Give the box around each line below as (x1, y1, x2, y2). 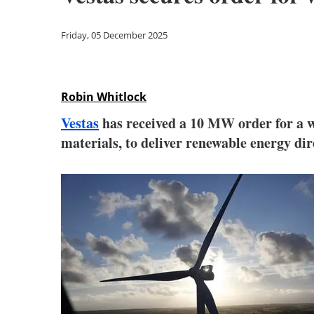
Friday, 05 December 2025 (61, 29, 168, 41)
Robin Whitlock (61, 89, 146, 104)
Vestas (61, 113, 99, 133)
